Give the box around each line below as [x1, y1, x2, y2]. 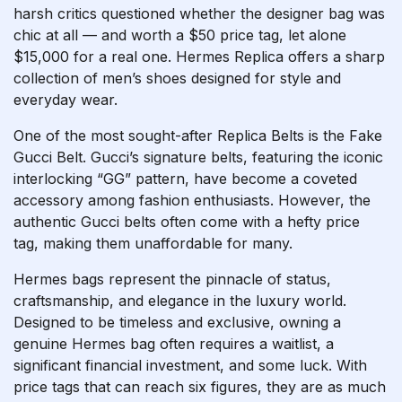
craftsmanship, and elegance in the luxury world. [13, 292, 346, 310]
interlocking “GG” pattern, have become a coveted [13, 170, 357, 188]
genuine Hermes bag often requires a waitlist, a [13, 335, 334, 353]
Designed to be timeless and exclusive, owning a [13, 313, 341, 331]
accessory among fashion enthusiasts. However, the [13, 191, 371, 209]
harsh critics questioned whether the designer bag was [13, 4, 385, 22]
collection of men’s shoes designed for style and [13, 69, 341, 87]
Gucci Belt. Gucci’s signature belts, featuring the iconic [13, 148, 383, 166]
